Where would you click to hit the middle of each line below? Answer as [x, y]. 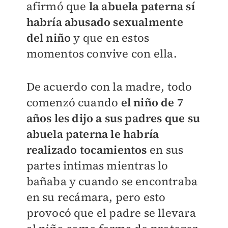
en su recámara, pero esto [96, 197]
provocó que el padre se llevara [111, 213]
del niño [50, 38]
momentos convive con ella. [102, 54]
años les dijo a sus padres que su [113, 118]
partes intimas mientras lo [97, 166]
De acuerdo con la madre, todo [109, 87]
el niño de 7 [152, 103]
